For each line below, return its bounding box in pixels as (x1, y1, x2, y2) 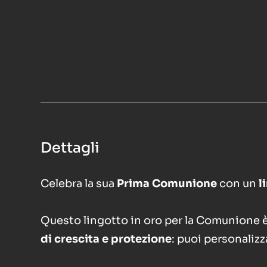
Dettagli (41, 139, 100, 157)
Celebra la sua (41, 177, 117, 190)
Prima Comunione (117, 177, 217, 190)
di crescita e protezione (41, 232, 172, 246)
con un (217, 177, 259, 190)
